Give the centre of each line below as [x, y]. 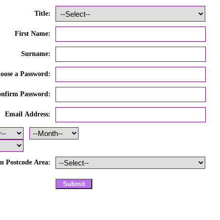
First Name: [33, 34]
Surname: [36, 54]
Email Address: [28, 114]
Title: [42, 14]
